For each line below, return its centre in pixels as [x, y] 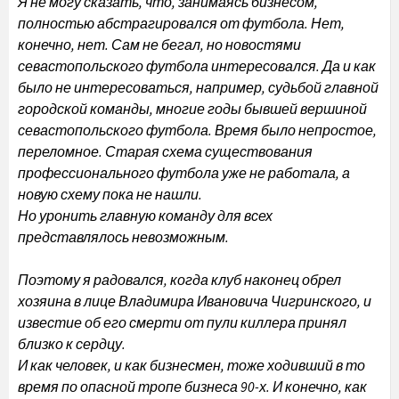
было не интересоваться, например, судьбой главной [198, 87]
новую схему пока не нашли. [110, 194]
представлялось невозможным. [123, 237]
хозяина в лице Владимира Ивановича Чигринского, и [195, 301]
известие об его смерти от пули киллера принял [182, 322]
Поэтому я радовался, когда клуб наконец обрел [179, 280]
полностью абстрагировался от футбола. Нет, [181, 23]
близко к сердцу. [72, 344]
